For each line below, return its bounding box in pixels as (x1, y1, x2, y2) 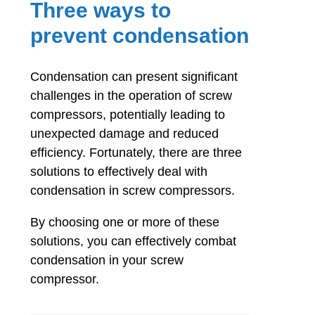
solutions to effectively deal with (30, 164, 208, 179)
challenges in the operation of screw (30, 88, 233, 103)
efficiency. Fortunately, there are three (30, 145, 243, 160)
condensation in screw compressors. (30, 183, 236, 198)
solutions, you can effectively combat (30, 233, 237, 248)
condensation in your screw (30, 252, 184, 267)
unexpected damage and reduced (30, 126, 219, 141)
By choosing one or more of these (30, 214, 220, 229)
